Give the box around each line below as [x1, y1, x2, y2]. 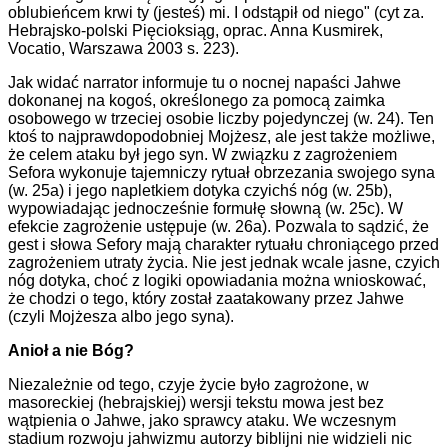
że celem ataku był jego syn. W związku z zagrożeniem [8, 146, 397, 164]
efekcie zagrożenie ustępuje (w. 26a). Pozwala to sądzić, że [8, 218, 429, 236]
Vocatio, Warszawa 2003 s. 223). [8, 40, 239, 58]
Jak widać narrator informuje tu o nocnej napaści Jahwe [8, 74, 401, 92]
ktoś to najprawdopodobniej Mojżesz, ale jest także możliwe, [8, 128, 435, 146]
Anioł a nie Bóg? [8, 342, 134, 360]
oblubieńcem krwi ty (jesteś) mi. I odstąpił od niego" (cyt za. [8, 4, 424, 22]
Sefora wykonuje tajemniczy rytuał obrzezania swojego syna [8, 164, 435, 182]
